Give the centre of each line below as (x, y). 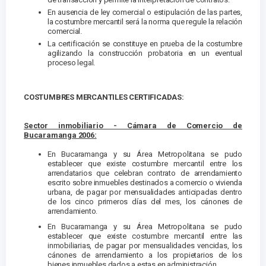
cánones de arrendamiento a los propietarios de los (145, 255)
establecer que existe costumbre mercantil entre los (145, 164)
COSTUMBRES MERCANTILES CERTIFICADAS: (104, 97)
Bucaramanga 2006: (60, 135)
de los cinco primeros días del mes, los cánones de (145, 202)
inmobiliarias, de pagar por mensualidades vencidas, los (145, 246)
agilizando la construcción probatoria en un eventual (145, 53)
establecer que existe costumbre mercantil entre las (145, 236)
